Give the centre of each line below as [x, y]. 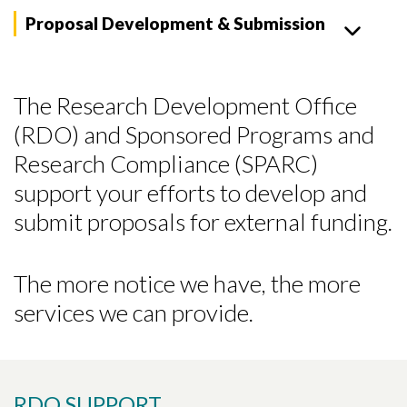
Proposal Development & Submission [175, 23]
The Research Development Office [185, 105]
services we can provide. [134, 313]
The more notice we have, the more [187, 283]
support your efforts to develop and [190, 193]
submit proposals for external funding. [203, 222]
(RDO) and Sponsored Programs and [194, 134]
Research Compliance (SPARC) [166, 164]
